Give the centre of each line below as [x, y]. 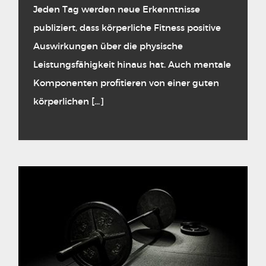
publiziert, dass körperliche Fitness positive [127, 28]
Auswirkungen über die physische [108, 46]
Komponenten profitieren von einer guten [126, 83]
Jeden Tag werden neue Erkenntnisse [117, 9]
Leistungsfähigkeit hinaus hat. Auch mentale [132, 65]
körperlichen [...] [69, 102]
